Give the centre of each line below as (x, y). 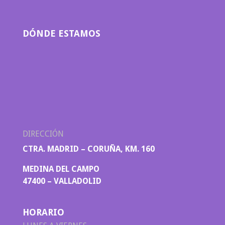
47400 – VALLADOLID (62, 181)
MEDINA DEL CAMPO (61, 169)
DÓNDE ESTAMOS (61, 33)
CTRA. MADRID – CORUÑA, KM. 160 (88, 149)
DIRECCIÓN (43, 134)
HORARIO (43, 212)
